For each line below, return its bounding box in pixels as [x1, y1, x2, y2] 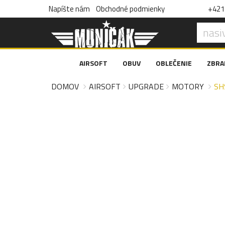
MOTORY [172, 80, 204, 92]
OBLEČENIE [156, 58, 192, 68]
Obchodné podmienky [96, 3, 165, 15]
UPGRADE [129, 80, 164, 92]
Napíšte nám [49, 3, 90, 15]
